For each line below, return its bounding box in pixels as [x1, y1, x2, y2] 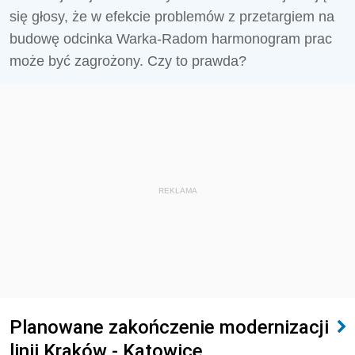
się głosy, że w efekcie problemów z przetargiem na [10, 9, 334, 25]
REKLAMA [158, 186, 197, 195]
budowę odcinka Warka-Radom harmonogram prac [10, 31, 332, 47]
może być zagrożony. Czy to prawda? [10, 53, 246, 69]
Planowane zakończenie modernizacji [10, 315, 329, 338]
